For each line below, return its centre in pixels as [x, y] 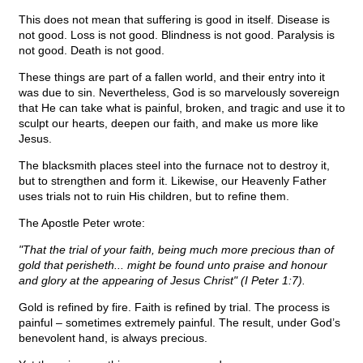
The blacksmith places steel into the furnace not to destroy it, [174, 166]
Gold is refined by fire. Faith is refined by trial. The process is [174, 307]
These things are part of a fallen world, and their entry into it [172, 77]
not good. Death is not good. [92, 51]
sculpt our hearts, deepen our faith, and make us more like [169, 124]
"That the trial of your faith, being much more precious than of [176, 250]
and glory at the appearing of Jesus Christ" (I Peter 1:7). [162, 281]
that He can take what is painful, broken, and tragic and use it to [182, 108]
